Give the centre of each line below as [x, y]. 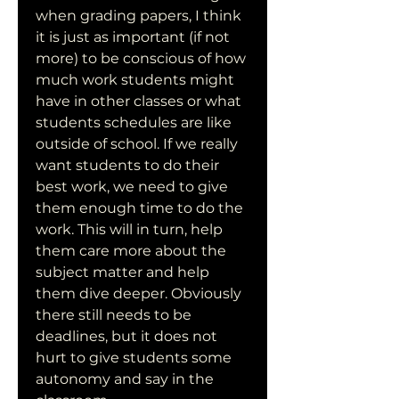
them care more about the [131, 251]
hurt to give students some [134, 358]
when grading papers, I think [138, 16]
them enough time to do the [139, 208]
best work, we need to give [132, 187]
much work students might [135, 80]
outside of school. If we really [137, 144]
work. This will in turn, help [129, 229]
